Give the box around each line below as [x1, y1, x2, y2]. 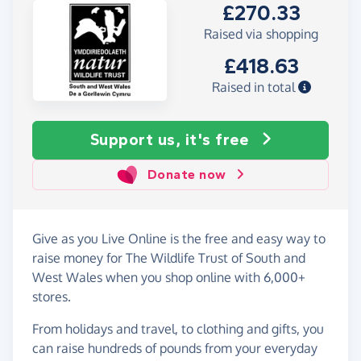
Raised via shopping [204, 26, 318, 43]
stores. [32, 288, 71, 305]
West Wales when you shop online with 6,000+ [32, 268, 305, 285]
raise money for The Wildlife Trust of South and [32, 249, 305, 266]
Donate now [147, 166, 226, 182]
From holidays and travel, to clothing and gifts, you [32, 320, 324, 337]
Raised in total [211, 79, 298, 96]
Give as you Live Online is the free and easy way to [32, 230, 326, 247]
